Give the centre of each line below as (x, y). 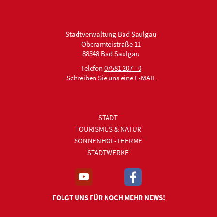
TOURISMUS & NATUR (108, 129)
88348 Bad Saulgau (111, 53)
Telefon (92, 68)
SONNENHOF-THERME (108, 140)
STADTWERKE (108, 152)
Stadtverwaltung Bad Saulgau (111, 34)
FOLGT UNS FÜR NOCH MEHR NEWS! (108, 197)
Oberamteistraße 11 (111, 44)
